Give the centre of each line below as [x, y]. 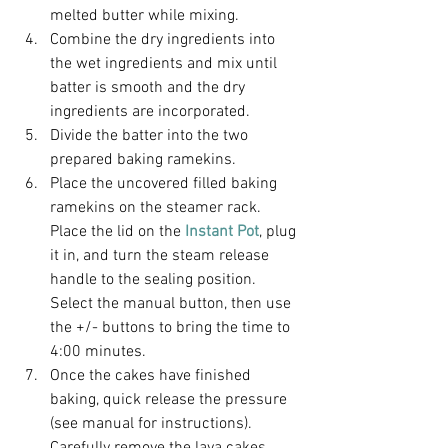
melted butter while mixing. [144, 15]
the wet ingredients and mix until [165, 63]
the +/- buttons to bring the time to [172, 327]
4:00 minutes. [98, 351]
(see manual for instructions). [153, 423]
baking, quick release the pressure [170, 399]
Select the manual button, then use [172, 303]
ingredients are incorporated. [150, 111]
